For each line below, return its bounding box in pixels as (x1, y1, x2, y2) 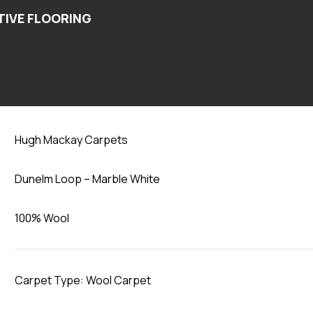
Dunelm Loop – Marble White (15, 171, 161, 187)
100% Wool (15, 210, 70, 226)
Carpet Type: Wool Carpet (15, 272, 152, 288)
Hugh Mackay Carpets (15, 132, 129, 147)
